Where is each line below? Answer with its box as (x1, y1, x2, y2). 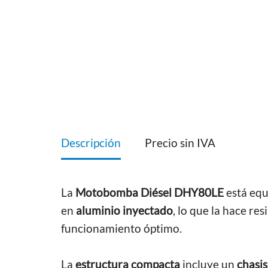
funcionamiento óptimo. (61, 221, 182, 235)
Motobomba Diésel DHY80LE (75, 185, 224, 199)
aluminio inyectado (76, 203, 173, 217)
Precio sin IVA (145, 136, 215, 150)
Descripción (61, 136, 121, 150)
